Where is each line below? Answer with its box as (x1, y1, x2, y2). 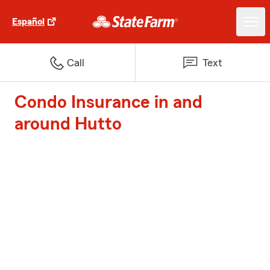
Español (12, 17, 45, 27)
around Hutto (14, 115, 122, 133)
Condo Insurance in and (14, 93, 202, 111)
